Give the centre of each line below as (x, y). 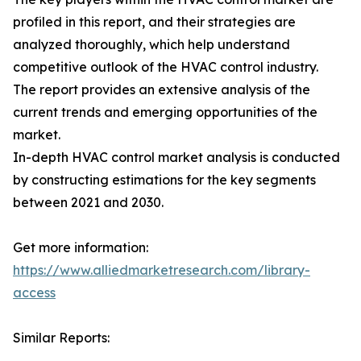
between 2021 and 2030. (88, 203)
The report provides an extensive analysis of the (162, 90)
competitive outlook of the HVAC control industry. (166, 67)
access (34, 293)
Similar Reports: (61, 338)
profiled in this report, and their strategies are (154, 22)
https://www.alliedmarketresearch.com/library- (162, 270)
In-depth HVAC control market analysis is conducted (176, 158)
